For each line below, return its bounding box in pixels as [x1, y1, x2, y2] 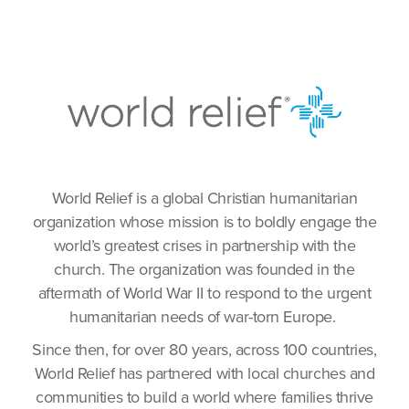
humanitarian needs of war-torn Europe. [69, 307, 340, 327]
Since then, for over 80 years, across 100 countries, [32, 340, 377, 360]
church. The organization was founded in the [54, 259, 355, 279]
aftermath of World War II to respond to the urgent [37, 283, 372, 303]
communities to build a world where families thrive [36, 387, 373, 407]
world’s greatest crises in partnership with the [53, 236, 356, 256]
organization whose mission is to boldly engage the [32, 212, 377, 232]
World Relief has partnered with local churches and [34, 363, 375, 383]
